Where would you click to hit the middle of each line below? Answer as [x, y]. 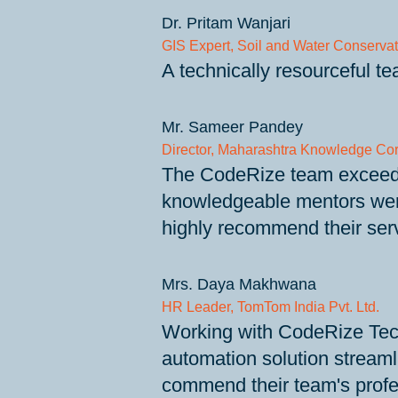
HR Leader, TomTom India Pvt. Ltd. [270, 307]
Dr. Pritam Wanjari [226, 23]
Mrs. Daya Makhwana [239, 284]
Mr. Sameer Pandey [232, 127]
